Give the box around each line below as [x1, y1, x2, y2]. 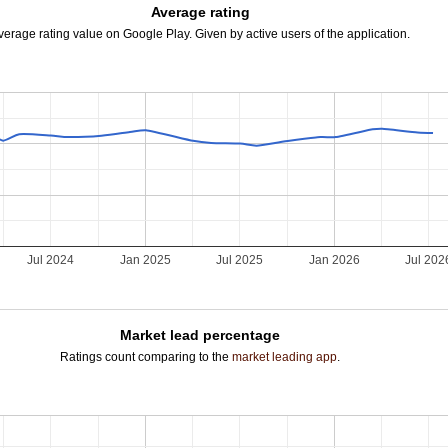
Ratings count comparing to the [60, 350, 233, 364]
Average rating [150, 4, 250, 20]
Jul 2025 [216, 253, 264, 268]
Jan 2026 [309, 253, 361, 268]
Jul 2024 [27, 253, 75, 268]
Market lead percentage [120, 327, 281, 343]
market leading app [232, 350, 338, 364]
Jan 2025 [120, 253, 172, 268]
